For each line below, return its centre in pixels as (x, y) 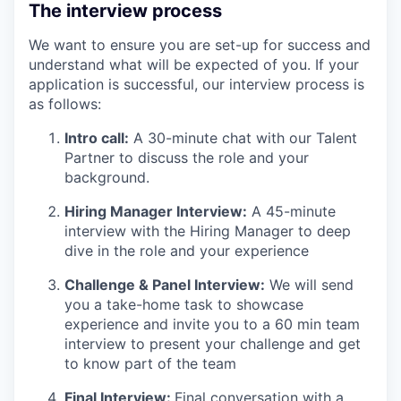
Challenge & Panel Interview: (165, 284)
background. (107, 177)
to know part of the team (150, 363)
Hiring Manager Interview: (156, 211)
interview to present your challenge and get (213, 343)
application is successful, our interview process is (196, 84)
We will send (309, 284)
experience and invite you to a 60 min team (212, 324)
